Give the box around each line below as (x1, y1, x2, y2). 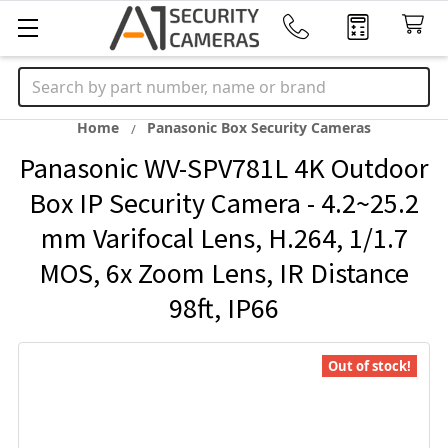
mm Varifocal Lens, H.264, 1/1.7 (40, 220, 408, 256)
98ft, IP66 (169, 290, 279, 326)
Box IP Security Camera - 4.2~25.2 (29, 185, 419, 221)
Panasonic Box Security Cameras (147, 118, 371, 137)
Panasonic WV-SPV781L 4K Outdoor (19, 150, 429, 186)
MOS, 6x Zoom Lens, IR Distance (39, 255, 409, 291)
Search (18, 68, 70, 90)
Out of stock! (328, 357, 411, 375)
